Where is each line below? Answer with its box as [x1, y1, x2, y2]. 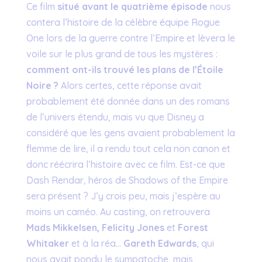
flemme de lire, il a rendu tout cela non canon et [26, 143, 230, 154]
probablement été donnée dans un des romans [26, 95, 230, 107]
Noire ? [26, 80, 58, 91]
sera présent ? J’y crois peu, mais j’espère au [26, 190, 220, 202]
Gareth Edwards [123, 237, 196, 249]
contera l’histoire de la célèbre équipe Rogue [26, 16, 220, 28]
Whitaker [26, 237, 69, 249]
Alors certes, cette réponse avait [58, 80, 202, 91]
